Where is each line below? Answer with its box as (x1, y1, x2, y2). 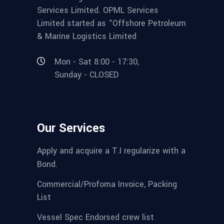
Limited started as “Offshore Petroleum (37, 17, 186, 29)
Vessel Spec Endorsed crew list (37, 211, 154, 223)
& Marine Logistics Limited (37, 30, 136, 42)
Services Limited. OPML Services (37, 4, 158, 16)
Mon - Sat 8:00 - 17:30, (54, 55, 139, 67)
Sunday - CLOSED (54, 69, 118, 81)
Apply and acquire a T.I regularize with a (37, 145, 185, 157)
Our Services (37, 120, 105, 137)
